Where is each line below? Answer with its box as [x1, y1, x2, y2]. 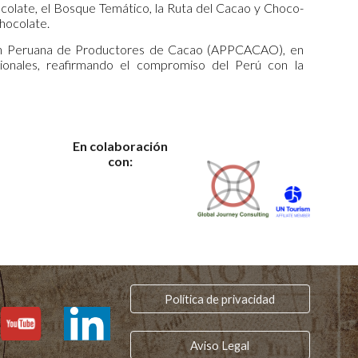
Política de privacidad [165, 292, 276, 306]
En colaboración [72, 138, 168, 153]
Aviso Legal [190, 338, 250, 352]
